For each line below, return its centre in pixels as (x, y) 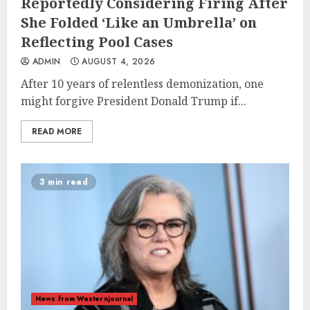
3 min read (64, 182)
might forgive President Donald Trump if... (134, 101)
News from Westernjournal (84, 299)
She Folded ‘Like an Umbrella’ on (139, 22)
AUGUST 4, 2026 (117, 62)
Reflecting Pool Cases (97, 42)
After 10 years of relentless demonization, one (142, 84)
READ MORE (57, 131)
